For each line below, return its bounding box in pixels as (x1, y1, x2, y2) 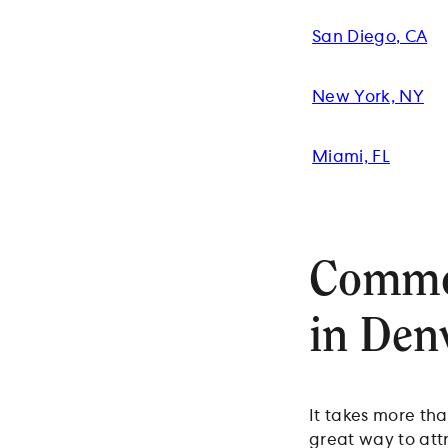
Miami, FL (312, 148, 390, 165)
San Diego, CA (312, 28, 428, 45)
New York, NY (312, 88, 424, 105)
